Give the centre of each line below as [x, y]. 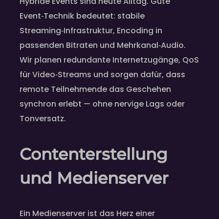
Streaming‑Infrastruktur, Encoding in [91, 30]
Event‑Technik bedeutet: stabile [82, 16]
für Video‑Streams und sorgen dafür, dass [102, 74]
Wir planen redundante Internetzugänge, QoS [109, 60]
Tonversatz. [43, 118]
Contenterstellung [94, 154]
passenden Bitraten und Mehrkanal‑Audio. [103, 45]
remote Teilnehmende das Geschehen [95, 89]
